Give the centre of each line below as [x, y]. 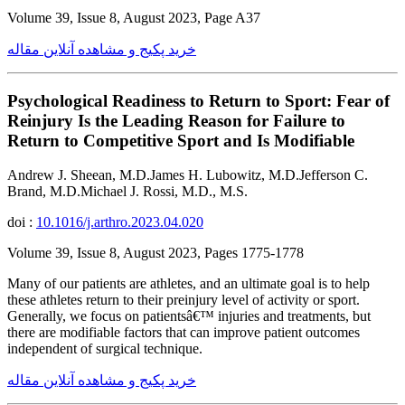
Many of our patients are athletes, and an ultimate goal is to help [188, 284]
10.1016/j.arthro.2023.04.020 [120, 222]
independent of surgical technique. [105, 349]
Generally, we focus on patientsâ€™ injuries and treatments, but [189, 316]
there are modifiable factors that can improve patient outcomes [184, 333]
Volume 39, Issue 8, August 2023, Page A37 [134, 17]
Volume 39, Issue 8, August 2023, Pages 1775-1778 [155, 253]
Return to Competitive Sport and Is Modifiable [181, 140]
